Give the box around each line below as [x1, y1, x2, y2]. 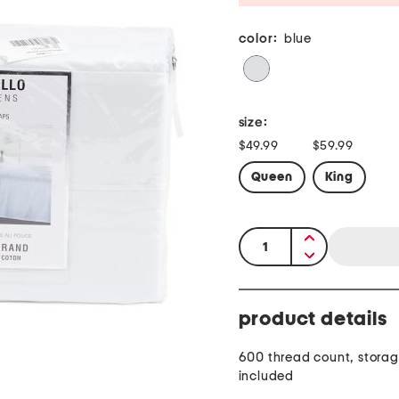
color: [238, 32, 278, 46]
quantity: [240, 232, 299, 247]
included [238, 370, 294, 384]
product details [238, 309, 387, 330]
